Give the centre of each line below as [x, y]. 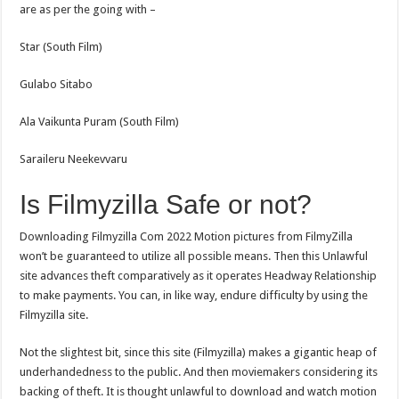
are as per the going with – [88, 9]
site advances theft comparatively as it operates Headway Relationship [199, 275]
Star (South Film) [61, 46]
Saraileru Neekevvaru [74, 159]
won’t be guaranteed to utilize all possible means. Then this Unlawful [194, 256]
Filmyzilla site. [54, 314]
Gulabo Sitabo [57, 84]
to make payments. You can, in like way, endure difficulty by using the [194, 295]
